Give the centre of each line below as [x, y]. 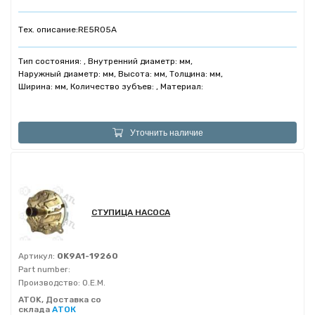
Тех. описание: [48, 30]
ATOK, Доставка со [60, 300]
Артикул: [37, 256]
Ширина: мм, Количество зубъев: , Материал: [111, 86]
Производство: [49, 283]
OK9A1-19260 [86, 256]
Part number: [44, 269]
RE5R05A [97, 30]
